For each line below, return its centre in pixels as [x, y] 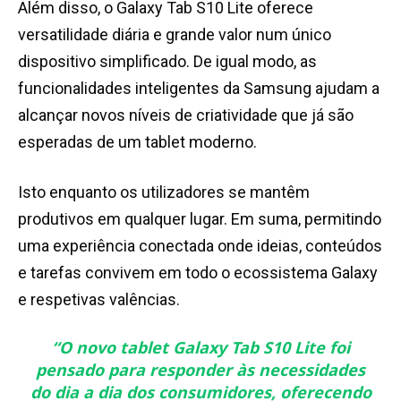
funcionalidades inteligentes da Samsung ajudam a [199, 89]
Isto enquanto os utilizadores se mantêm [164, 192]
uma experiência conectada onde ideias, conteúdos [200, 246]
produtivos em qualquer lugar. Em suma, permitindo [200, 219]
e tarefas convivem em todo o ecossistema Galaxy [198, 273]
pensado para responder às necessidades [200, 370]
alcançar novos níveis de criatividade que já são [186, 115]
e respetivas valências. [99, 300]
